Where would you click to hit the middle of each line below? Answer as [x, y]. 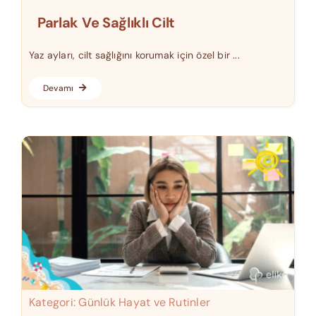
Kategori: [54, 303]
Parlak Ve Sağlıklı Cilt [106, 22]
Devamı [58, 88]
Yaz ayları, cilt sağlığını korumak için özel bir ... [134, 55]
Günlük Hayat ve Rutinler [145, 303]
